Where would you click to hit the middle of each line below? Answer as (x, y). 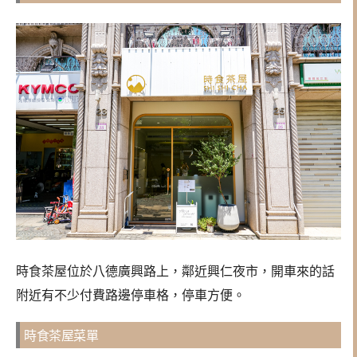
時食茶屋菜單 (61, 335)
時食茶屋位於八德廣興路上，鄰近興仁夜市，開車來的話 (175, 271)
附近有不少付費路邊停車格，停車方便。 (131, 295)
